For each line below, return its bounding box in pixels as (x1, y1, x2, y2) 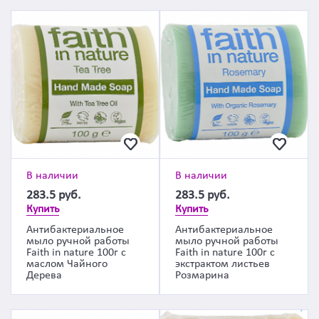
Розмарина (175, 270, 229, 281)
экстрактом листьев (175, 258, 270, 270)
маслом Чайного (26, 258, 108, 270)
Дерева (26, 270, 62, 281)
